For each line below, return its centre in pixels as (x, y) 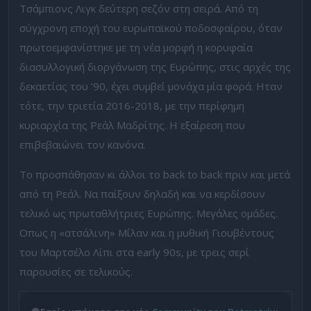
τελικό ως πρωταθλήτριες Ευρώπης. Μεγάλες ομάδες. (149, 213)
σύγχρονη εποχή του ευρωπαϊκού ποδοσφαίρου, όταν (151, 27)
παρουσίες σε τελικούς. (76, 271)
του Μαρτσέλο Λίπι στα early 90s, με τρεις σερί (134, 252)
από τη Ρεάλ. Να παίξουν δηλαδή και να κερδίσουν (142, 193)
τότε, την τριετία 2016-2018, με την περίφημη (132, 105)
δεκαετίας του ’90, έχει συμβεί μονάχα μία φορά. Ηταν (151, 86)
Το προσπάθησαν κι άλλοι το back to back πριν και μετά (155, 174)
